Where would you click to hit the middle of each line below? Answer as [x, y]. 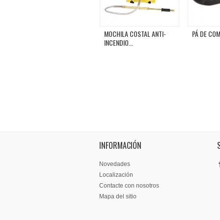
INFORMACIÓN [120, 146]
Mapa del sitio [118, 197]
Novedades [115, 164]
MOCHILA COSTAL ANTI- [135, 34]
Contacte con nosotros [129, 186]
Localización [116, 175]
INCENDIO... [119, 43]
